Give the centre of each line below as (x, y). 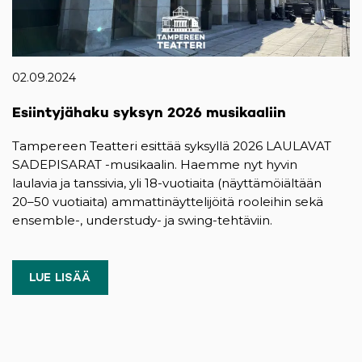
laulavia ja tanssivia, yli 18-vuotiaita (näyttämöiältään (167, 183)
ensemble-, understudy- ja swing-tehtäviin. (142, 221)
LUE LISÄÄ (60, 278)
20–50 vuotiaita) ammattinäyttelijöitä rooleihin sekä (168, 202)
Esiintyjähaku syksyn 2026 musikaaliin (149, 112)
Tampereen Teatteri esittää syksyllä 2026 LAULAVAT (172, 146)
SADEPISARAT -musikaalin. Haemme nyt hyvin (155, 165)
